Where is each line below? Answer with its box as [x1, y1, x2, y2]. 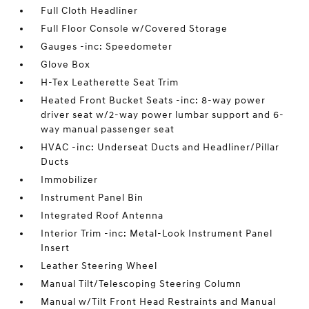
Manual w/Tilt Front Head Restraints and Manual [41, 296, 277, 308]
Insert [41, 242, 70, 254]
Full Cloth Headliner [41, 5, 139, 17]
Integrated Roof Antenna [41, 210, 164, 221]
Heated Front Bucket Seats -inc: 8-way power [41, 94, 266, 106]
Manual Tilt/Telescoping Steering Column [41, 278, 242, 290]
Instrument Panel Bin [41, 192, 144, 203]
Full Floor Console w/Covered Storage [41, 23, 228, 34]
